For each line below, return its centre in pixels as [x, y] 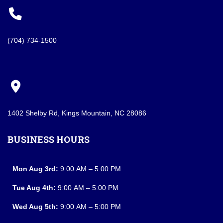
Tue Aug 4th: [34, 188]
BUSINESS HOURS [49, 139]
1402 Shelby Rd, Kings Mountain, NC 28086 [77, 113]
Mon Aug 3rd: [35, 169]
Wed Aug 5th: [35, 207]
